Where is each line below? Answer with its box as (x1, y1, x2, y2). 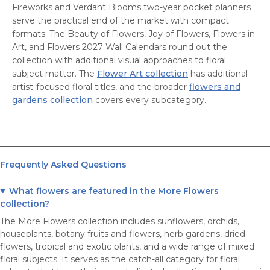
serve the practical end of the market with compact (12, 15, 229, 26)
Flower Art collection (97, 68, 188, 79)
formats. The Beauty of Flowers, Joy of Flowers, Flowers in (12, 28, 255, 39)
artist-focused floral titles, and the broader (12, 81, 189, 92)
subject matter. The (12, 68, 97, 79)
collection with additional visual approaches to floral (12, 55, 226, 66)
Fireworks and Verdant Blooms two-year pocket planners (12, 2, 251, 13)
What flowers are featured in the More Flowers (8, 186, 219, 196)
